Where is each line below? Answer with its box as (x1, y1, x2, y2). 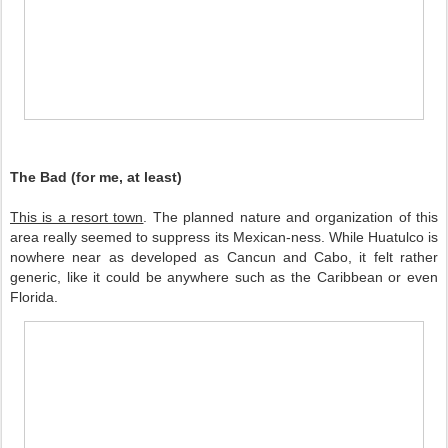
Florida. (10, 289, 58, 306)
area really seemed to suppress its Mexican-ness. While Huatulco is (10, 229, 438, 246)
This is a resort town (10, 209, 144, 226)
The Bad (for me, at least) (10, 169, 182, 186)
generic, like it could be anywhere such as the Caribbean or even (10, 269, 438, 286)
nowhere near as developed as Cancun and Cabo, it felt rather (10, 249, 438, 266)
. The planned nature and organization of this (143, 209, 439, 226)
